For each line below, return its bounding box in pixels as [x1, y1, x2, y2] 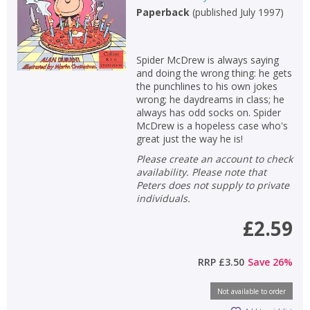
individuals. [136, 191, 190, 205]
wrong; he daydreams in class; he [136, 92, 284, 106]
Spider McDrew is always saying [136, 53, 279, 66]
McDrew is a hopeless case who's [136, 118, 288, 132]
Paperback [136, 5, 190, 19]
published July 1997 [194, 5, 280, 19]
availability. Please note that [136, 165, 266, 179]
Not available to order [217, 286, 286, 296]
